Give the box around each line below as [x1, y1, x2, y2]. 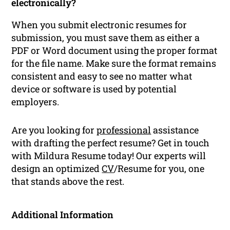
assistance [151, 124, 199, 137]
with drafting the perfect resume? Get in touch [11, 137, 210, 149]
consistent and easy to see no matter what [11, 70, 193, 83]
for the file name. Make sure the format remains [11, 57, 217, 70]
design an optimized [11, 162, 102, 175]
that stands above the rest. [11, 175, 125, 188]
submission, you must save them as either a [11, 31, 200, 44]
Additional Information [11, 208, 114, 221]
